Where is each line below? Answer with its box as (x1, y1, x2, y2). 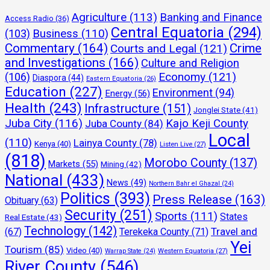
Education (5, 83, 66, 100)
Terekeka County (119, 225, 189, 237)
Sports (155, 209, 187, 223)
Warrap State (105, 246, 142, 255)
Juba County (85, 117, 142, 130)
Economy (159, 69, 206, 84)
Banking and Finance (160, 10, 262, 24)
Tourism (5, 243, 42, 256)
